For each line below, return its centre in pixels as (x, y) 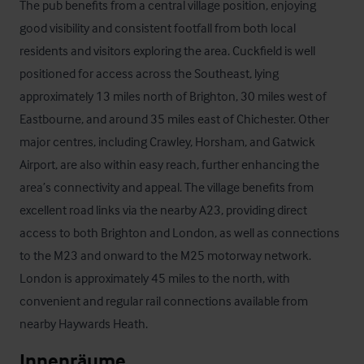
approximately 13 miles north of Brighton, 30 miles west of (173, 96)
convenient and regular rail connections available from (164, 301)
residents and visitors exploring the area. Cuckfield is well (167, 50)
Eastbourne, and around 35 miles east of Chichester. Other (174, 119)
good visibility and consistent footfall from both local (158, 28)
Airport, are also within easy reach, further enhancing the (169, 164)
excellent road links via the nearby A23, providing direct (163, 210)
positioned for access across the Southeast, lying (149, 73)
